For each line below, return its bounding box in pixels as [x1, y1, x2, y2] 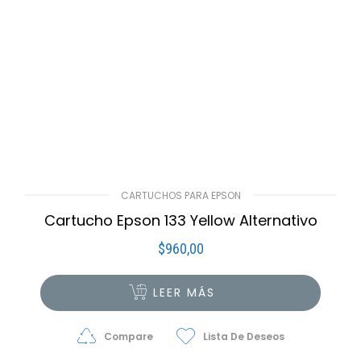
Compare [103, 330, 153, 344]
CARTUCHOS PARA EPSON [120, 189, 241, 203]
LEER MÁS [153, 284, 216, 301]
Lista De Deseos [202, 330, 284, 344]
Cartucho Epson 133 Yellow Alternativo [44, 210, 317, 231]
